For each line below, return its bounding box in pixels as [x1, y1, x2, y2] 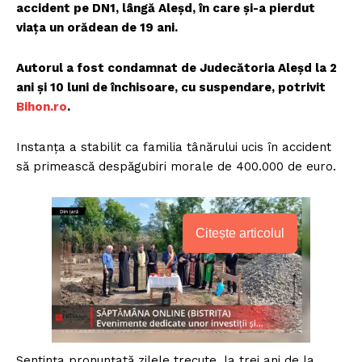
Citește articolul [196, 225, 284, 240]
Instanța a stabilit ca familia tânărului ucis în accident [16, 139, 331, 154]
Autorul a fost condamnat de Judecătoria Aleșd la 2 [16, 60, 337, 75]
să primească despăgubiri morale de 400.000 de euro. [16, 158, 336, 174]
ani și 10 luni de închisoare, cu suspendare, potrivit [16, 79, 326, 95]
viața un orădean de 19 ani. [16, 19, 178, 35]
